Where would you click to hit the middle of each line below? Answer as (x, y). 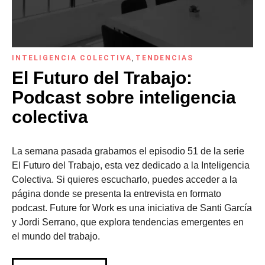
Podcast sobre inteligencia (124, 97)
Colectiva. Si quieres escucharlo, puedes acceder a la (125, 180)
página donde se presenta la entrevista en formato (117, 194)
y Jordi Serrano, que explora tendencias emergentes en (128, 222)
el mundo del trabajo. (56, 236)
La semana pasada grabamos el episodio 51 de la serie (128, 151)
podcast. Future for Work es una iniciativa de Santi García (132, 208)
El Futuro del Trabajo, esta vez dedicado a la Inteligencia (131, 165)
